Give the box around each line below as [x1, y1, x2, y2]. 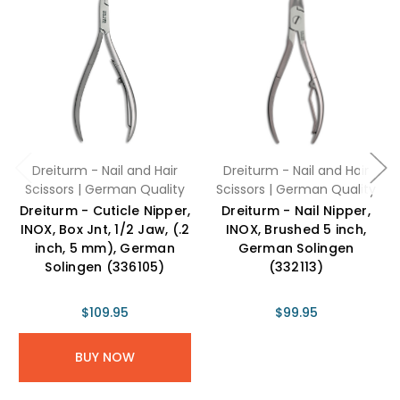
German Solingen [237, 238, 354, 257]
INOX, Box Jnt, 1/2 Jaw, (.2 [20, 220, 190, 238]
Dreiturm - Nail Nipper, [221, 201, 371, 220]
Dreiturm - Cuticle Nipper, [19, 201, 191, 220]
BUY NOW [75, 347, 135, 366]
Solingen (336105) [45, 257, 165, 276]
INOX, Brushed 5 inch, [225, 220, 367, 238]
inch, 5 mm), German [35, 238, 175, 257]
